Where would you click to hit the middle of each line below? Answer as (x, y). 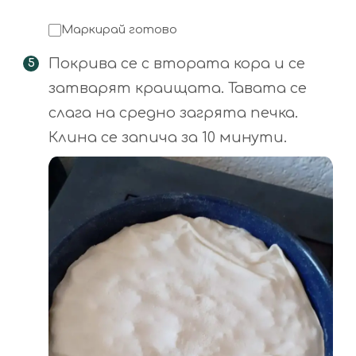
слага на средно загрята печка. (173, 113)
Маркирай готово (119, 30)
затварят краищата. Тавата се (178, 89)
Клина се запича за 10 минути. (168, 138)
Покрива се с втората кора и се (177, 64)
